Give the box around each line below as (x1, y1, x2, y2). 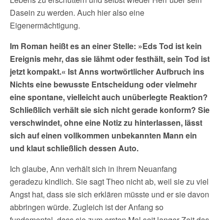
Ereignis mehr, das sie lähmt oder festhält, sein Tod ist (10, 53, 210, 64)
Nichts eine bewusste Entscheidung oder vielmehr (10, 79, 197, 90)
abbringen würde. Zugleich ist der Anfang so (10, 201, 164, 213)
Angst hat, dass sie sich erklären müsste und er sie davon (10, 189, 209, 200)
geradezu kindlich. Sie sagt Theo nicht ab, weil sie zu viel (10, 176, 209, 187)
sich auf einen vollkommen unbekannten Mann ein (10, 130, 197, 141)
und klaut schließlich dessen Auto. (10, 142, 138, 154)
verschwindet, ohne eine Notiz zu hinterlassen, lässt (10, 117, 202, 128)
